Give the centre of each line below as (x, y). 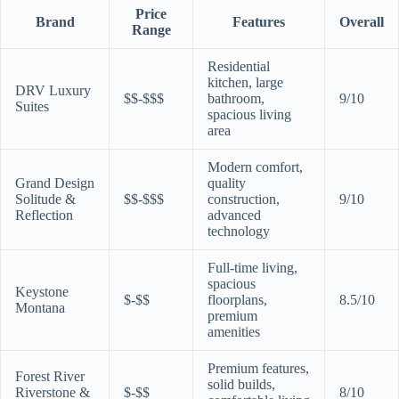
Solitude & (45, 199)
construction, (244, 199)
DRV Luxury (53, 90)
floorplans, (237, 299)
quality (227, 183)
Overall (362, 21)
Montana (40, 307)
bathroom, (236, 98)
